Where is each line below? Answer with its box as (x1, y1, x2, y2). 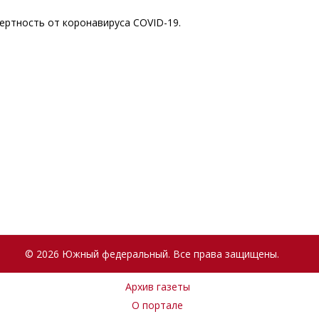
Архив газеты (125, 280, 190, 294)
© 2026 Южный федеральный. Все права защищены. (25, 247, 279, 261)
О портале (132, 298, 183, 312)
